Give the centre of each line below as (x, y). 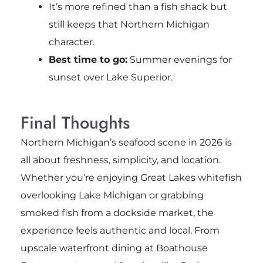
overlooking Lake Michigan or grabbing (112, 195)
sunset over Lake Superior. (110, 77)
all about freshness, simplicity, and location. (120, 160)
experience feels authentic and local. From (120, 231)
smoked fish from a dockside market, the (117, 213)
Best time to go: (88, 60)
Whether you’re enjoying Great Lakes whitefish (131, 178)
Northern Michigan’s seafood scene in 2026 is (126, 143)
